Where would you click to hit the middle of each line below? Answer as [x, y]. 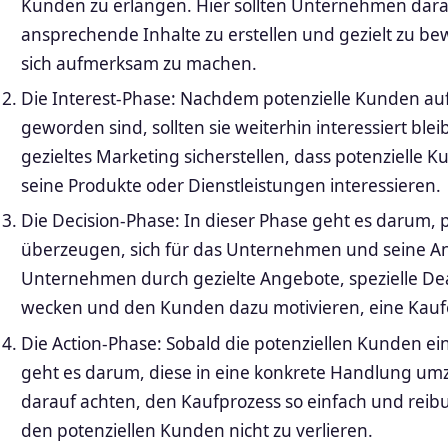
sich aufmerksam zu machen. [138, 63]
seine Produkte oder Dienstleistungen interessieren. [230, 186]
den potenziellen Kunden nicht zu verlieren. [196, 430]
